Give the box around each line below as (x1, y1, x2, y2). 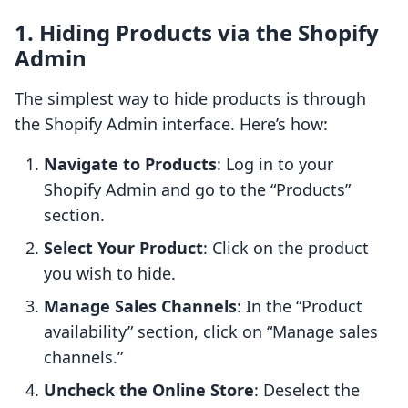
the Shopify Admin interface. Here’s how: (15, 113, 328, 136)
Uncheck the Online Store (44, 379, 254, 402)
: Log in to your (217, 153, 333, 176)
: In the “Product (237, 295, 362, 318)
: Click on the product (203, 237, 369, 260)
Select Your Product (44, 237, 203, 260)
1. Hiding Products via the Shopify (15, 17, 379, 48)
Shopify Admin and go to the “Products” (44, 178, 351, 201)
